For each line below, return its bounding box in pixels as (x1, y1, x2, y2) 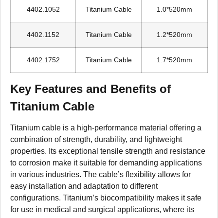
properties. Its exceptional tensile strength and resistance (10, 147, 205, 156)
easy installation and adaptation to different (10, 182, 158, 191)
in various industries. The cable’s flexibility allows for (10, 170, 191, 179)
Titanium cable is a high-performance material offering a (10, 124, 201, 132)
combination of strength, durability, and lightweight (10, 135, 182, 144)
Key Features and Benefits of (10, 82, 171, 95)
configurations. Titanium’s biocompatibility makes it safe (10, 194, 201, 202)
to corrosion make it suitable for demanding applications (10, 159, 202, 167)
